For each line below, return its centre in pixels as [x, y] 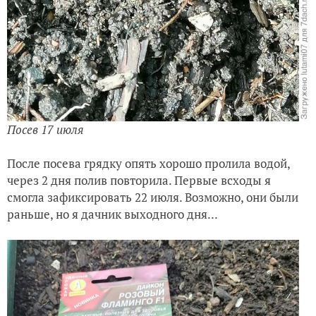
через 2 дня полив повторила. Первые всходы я [139, 180]
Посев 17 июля [45, 129]
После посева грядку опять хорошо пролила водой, [148, 163]
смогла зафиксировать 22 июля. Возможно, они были [153, 197]
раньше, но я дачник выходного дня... [114, 214]
